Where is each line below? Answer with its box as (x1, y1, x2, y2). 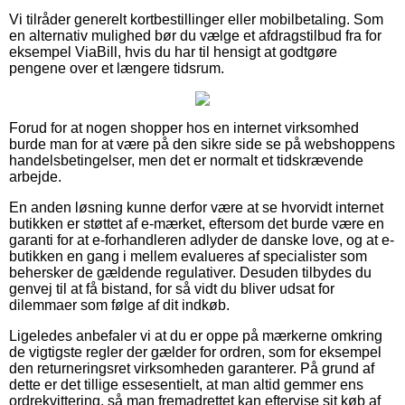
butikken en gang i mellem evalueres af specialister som (9, 248, 367, 264)
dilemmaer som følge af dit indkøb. (9, 297, 230, 313)
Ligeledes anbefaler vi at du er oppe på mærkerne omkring (9, 327, 382, 344)
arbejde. (9, 168, 61, 184)
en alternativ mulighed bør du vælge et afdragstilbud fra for (9, 27, 381, 43)
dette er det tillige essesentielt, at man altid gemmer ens (9, 376, 363, 392)
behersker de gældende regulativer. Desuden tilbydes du (9, 264, 372, 280)
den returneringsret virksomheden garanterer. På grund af (9, 360, 374, 376)
